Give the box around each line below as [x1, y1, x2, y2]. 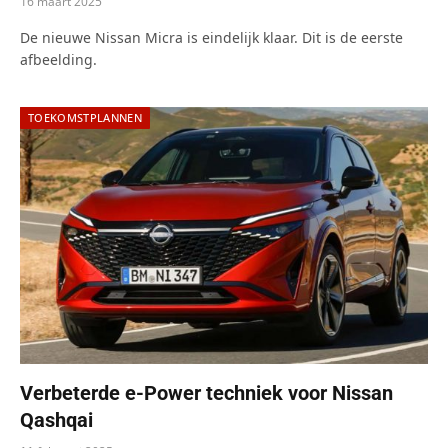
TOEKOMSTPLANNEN [28, 110, 142, 126]
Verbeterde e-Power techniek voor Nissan [20, 381, 393, 406]
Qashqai [20, 408, 93, 433]
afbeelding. [20, 50, 97, 70]
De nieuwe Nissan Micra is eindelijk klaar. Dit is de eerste [20, 28, 403, 48]
